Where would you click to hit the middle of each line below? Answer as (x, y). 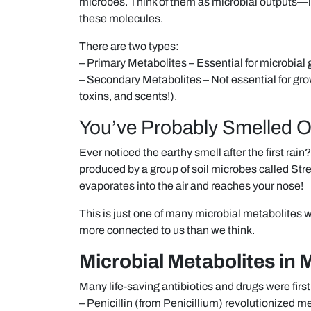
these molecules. (121, 18)
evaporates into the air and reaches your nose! (191, 185)
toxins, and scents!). (128, 96)
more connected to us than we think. (167, 230)
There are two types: (129, 46)
